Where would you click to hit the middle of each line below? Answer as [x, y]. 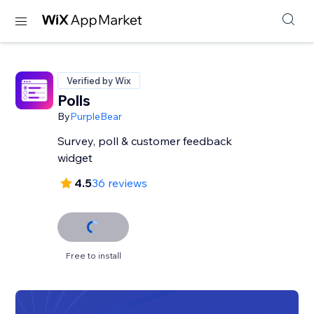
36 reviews [120, 183]
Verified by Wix [99, 81]
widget [75, 158]
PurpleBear [96, 116]
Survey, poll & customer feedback [145, 141]
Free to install [93, 255]
